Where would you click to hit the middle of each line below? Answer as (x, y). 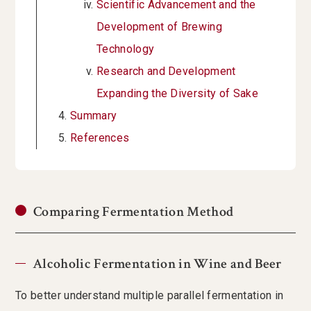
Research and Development (166, 72)
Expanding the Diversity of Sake (177, 94)
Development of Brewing (160, 27)
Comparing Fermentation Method (134, 212)
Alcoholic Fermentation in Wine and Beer (157, 264)
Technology (126, 49)
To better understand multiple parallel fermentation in (150, 296)
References (100, 138)
